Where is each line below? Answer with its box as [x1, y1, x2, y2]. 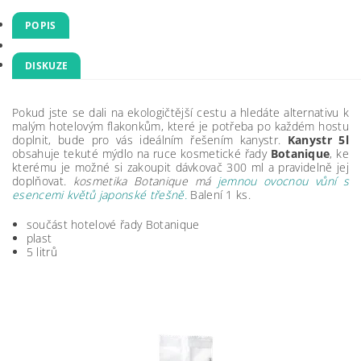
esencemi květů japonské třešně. [12, 187, 191, 202]
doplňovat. [12, 173, 67, 189]
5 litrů [26, 244, 57, 259]
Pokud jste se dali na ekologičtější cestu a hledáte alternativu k [12, 105, 349, 120]
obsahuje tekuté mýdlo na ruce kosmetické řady [12, 146, 271, 161]
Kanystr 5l [287, 132, 350, 147]
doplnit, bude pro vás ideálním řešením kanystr [12, 132, 279, 147]
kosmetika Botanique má [66, 173, 218, 189]
